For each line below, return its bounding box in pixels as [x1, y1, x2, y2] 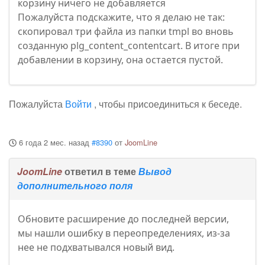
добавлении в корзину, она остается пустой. [18, 53, 223, 67]
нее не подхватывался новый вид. [18, 241, 174, 254]
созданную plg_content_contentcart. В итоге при [18, 39, 240, 53]
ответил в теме [62, 164, 138, 179]
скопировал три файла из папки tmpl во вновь [18, 25, 234, 38]
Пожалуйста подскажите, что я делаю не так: [18, 11, 225, 24]
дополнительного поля [17, 179, 132, 193]
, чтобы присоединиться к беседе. [92, 97, 242, 111]
